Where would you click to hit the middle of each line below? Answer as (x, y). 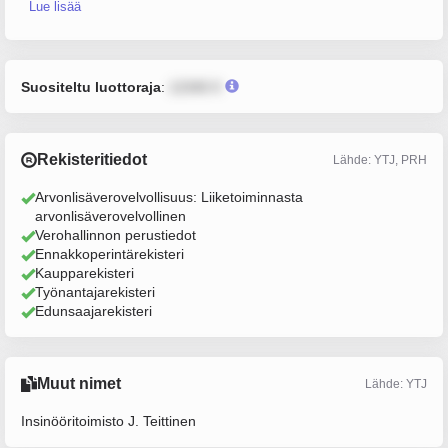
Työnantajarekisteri (95, 292)
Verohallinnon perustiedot (115, 235)
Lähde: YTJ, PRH (380, 159)
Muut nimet (79, 383)
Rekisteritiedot (92, 159)
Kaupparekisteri (84, 273)
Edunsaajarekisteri (93, 311)
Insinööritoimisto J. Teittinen (108, 421)
